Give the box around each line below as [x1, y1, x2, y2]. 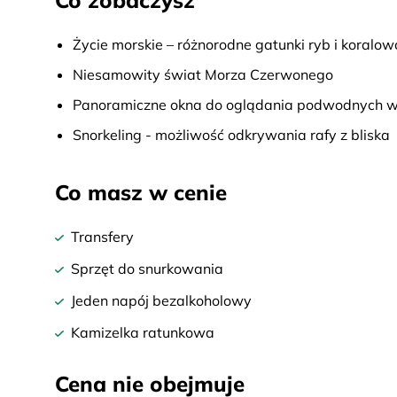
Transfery [71, 228, 134, 245]
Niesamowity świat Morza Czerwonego [73, 66, 333, 83]
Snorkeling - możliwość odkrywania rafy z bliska [73, 126, 390, 144]
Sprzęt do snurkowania [71, 260, 223, 277]
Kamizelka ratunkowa [71, 323, 214, 341]
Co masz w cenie [55, 179, 227, 206]
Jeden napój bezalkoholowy [71, 292, 252, 309]
